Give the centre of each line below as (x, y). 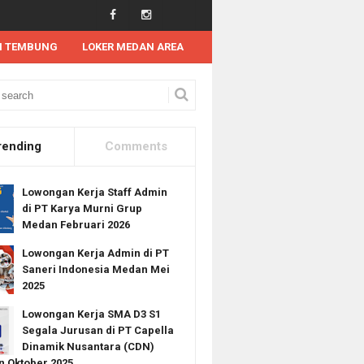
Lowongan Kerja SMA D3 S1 (91, 314)
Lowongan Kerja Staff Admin (94, 192)
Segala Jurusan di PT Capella (97, 330)
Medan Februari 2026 (76, 225)
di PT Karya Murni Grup (82, 208)
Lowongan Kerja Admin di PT (95, 253)
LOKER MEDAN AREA (133, 47)
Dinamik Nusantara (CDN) (88, 347)
